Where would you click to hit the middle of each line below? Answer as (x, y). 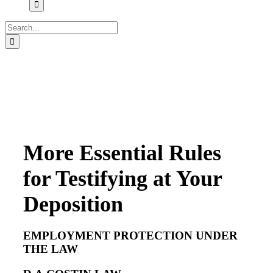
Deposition (73, 204)
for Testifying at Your (122, 179)
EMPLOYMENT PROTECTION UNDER (130, 235)
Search (17, 26)
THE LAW (50, 249)
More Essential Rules (122, 153)
